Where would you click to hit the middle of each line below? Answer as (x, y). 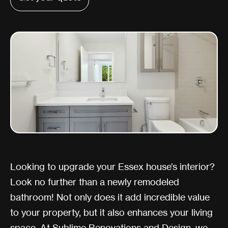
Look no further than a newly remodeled (95, 182)
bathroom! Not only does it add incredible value (110, 197)
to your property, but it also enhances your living (111, 212)
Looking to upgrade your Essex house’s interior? (112, 167)
